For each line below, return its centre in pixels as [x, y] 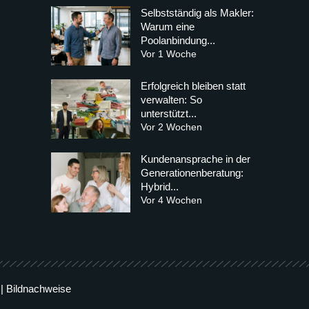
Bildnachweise [39, 288]
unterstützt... [169, 114]
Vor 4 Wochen [171, 200]
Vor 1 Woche [169, 53]
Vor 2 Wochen [171, 127]
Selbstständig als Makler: [197, 12]
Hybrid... [160, 187]
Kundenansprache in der [196, 159]
